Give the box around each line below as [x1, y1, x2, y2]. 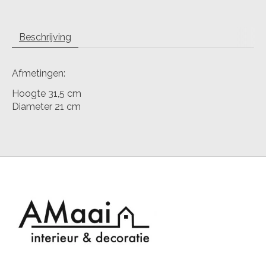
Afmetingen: [12, 68, 68, 80]
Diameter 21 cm [12, 101, 83, 113]
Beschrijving [19, 31, 71, 43]
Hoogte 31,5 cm [12, 88, 81, 100]
